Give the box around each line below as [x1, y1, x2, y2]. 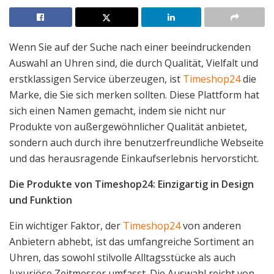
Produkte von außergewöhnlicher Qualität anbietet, [9, 119, 247, 133]
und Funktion [9, 193, 72, 207]
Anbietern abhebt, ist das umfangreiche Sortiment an [9, 234, 254, 248]
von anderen [180, 218, 241, 232]
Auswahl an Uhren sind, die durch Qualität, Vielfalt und [9, 56, 258, 70]
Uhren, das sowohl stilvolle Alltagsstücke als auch [9, 250, 235, 264]
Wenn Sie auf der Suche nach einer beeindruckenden [9, 40, 251, 54]
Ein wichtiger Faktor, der [9, 218, 123, 232]
